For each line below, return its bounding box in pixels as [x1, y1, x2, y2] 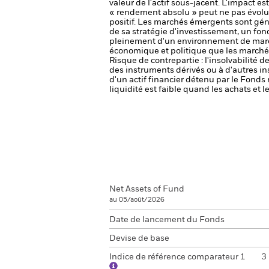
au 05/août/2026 [109, 196, 165, 203]
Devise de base [109, 234, 169, 243]
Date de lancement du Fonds [109, 216, 225, 224]
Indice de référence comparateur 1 [109, 253, 246, 261]
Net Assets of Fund [109, 185, 184, 193]
